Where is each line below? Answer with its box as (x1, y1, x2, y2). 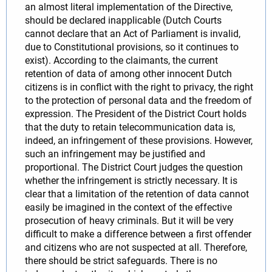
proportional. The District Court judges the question (25, 161, 243, 173)
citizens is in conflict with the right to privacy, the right (25, 81, 253, 93)
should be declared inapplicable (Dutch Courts (25, 14, 222, 26)
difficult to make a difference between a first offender (25, 228, 251, 240)
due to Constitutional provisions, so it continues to (25, 41, 239, 53)
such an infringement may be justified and (25, 148, 205, 160)
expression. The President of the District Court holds (25, 107, 246, 120)
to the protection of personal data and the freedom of (25, 94, 252, 106)
